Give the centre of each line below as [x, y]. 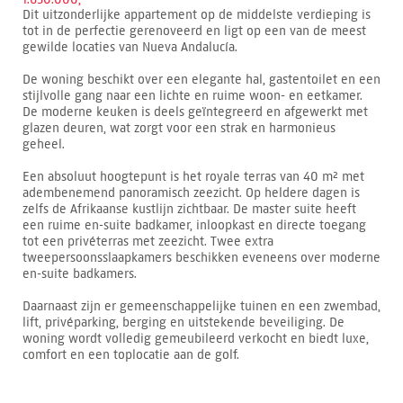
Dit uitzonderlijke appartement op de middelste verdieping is [197, 14]
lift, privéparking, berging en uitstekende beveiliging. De [184, 322]
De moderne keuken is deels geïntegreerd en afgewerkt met [195, 112]
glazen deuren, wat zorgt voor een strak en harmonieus [179, 128]
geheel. [44, 144]
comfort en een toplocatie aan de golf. [131, 354]
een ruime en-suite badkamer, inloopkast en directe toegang [194, 225]
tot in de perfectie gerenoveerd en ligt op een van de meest [194, 31]
